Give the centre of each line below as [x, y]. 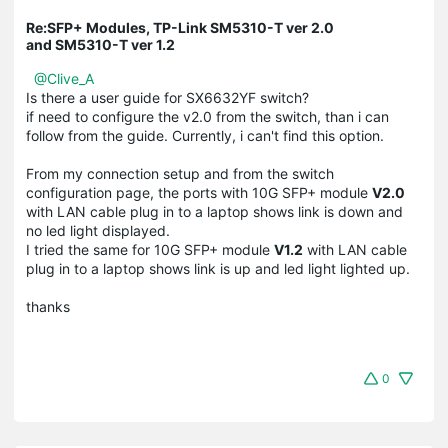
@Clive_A [64, 78]
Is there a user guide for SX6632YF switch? [167, 97]
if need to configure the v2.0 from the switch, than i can [207, 116]
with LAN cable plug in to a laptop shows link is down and [214, 211]
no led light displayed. [98, 230]
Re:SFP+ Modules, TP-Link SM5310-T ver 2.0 [180, 27]
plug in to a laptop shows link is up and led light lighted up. [218, 268]
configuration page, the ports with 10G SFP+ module [199, 192]
